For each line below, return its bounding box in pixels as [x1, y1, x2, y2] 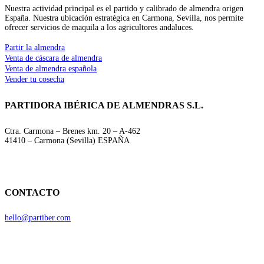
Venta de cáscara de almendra [5, 54, 102, 63]
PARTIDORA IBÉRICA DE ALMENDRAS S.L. [5, 100, 203, 111]
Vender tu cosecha [5, 75, 64, 84]
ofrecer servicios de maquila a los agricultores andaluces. [5, 23, 194, 32]
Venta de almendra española [5, 64, 97, 74]
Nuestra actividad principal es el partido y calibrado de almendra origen [5, 4, 243, 14]
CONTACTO [5, 187, 60, 197]
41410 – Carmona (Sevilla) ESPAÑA [5, 136, 130, 145]
